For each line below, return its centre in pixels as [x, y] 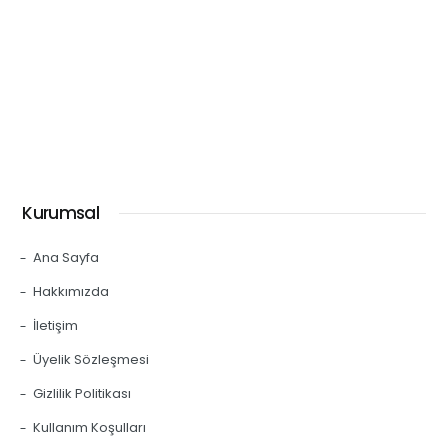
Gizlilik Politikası [81, 393]
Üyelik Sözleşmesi [90, 359]
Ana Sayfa [65, 257]
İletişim [55, 325]
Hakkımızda [70, 291]
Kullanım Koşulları [89, 427]
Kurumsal [60, 213]
